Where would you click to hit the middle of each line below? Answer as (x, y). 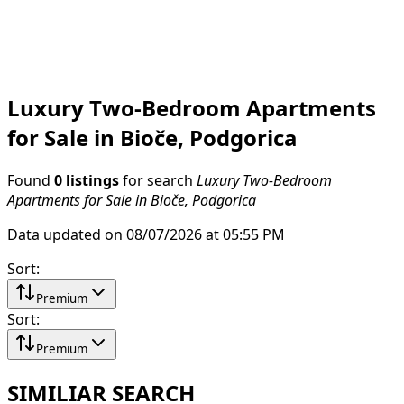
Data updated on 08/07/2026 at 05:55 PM (146, 234)
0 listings (87, 180)
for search (158, 180)
